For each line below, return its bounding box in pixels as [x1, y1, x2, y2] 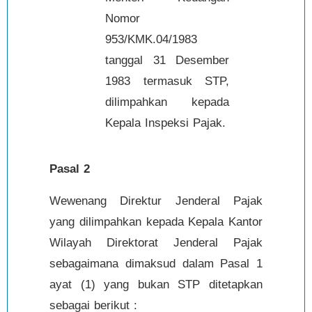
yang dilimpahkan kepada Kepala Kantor [49, 214, 263, 228]
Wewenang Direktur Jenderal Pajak [49, 194, 263, 208]
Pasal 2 [49, 162, 90, 175]
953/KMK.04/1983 [105, 32, 197, 46]
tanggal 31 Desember [105, 53, 229, 67]
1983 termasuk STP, [105, 74, 229, 88]
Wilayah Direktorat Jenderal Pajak [49, 235, 263, 249]
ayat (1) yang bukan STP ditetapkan [49, 277, 263, 291]
